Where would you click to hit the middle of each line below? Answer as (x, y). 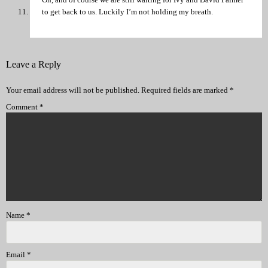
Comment (23, 107)
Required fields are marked (185, 90)
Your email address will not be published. (73, 90)
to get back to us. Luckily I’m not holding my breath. (127, 11)
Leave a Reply (33, 64)
